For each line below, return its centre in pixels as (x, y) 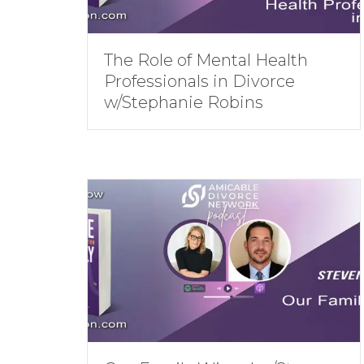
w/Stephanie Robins (184, 102)
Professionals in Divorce (199, 81)
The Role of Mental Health (206, 60)
